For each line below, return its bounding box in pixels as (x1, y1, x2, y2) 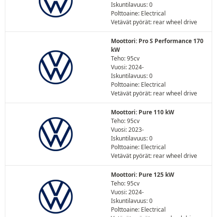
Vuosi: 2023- (111, 125, 144, 134)
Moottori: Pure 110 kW (111, 108, 174, 116)
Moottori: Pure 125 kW (111, 170, 174, 179)
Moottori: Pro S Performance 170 (111, 37, 203, 45)
